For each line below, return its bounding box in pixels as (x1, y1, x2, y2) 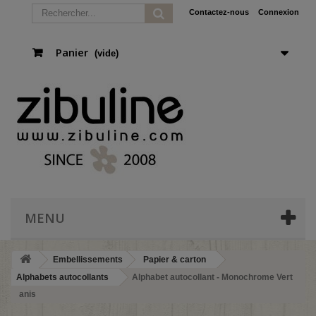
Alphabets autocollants (16, 272, 109, 282)
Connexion (258, 8, 299, 16)
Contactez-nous (189, 8, 249, 16)
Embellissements (53, 255, 123, 265)
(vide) (95, 48, 119, 59)
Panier (56, 45, 88, 59)
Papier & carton (143, 255, 206, 265)
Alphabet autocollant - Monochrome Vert (132, 272, 293, 282)
